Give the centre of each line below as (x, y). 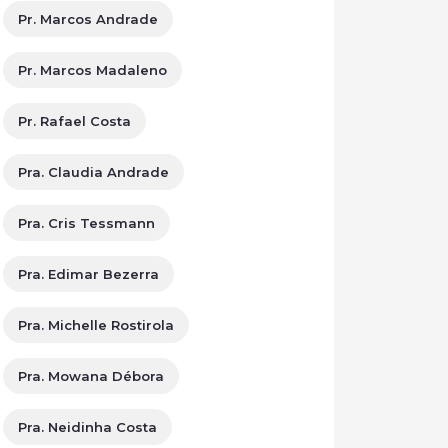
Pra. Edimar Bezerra (88, 274)
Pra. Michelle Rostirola (96, 325)
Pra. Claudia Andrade (93, 172)
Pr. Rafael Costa (74, 121)
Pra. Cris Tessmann (86, 223)
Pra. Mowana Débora (91, 376)
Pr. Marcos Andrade (88, 19)
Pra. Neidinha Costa (87, 427)
